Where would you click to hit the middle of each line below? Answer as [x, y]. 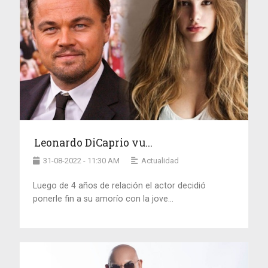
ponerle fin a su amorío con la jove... [103, 199]
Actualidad [160, 161]
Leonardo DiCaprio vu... [94, 143]
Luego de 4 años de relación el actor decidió [120, 186]
